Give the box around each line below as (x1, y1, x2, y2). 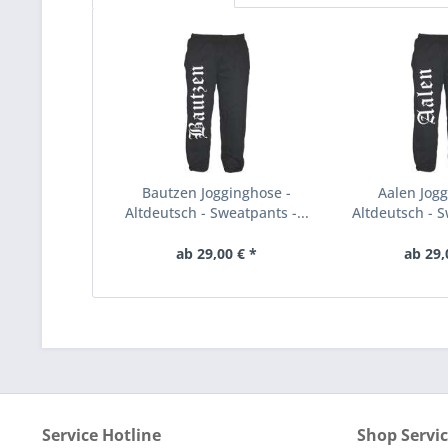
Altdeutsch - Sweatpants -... (124, 203, 309, 222)
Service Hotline (42, 424, 161, 446)
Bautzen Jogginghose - (142, 183, 292, 202)
